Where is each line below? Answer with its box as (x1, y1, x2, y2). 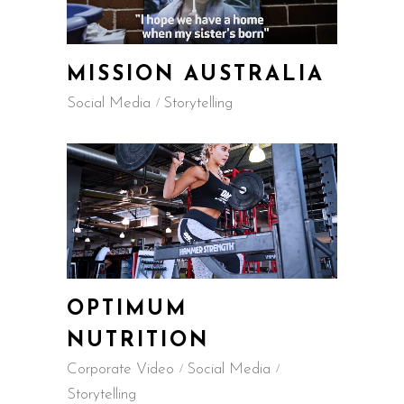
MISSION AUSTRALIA (67, 65, 325, 86)
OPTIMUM (67, 299, 188, 320)
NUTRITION (67, 331, 209, 352)
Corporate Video (67, 362, 174, 377)
